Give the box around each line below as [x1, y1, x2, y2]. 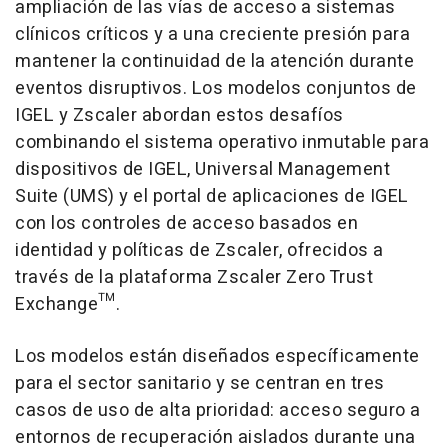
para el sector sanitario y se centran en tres [15, 370, 385, 397]
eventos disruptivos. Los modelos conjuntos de [15, 75, 417, 102]
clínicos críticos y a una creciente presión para [15, 21, 410, 48]
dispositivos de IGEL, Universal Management [15, 156, 390, 183]
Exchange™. [15, 291, 120, 318]
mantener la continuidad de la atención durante [15, 48, 414, 75]
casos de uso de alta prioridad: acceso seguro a [15, 397, 421, 424]
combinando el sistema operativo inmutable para [15, 129, 429, 156]
